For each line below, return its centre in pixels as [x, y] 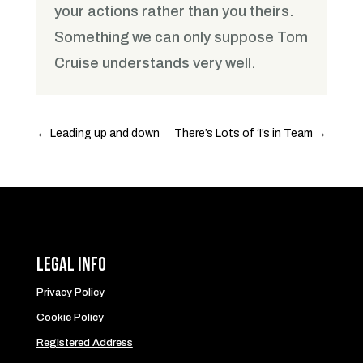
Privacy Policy [70, 292]
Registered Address [84, 342]
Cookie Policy [70, 317]
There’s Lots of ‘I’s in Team [244, 133]
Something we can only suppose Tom [181, 38]
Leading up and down [105, 133]
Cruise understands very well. [156, 64]
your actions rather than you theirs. [175, 12]
